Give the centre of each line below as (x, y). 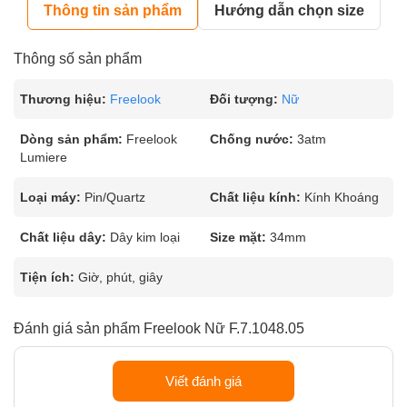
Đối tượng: (244, 99)
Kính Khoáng (342, 197)
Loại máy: (50, 197)
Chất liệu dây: (63, 237)
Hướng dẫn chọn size (289, 10)
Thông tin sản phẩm (112, 10)
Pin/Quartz (115, 197)
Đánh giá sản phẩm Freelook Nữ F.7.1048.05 (159, 328)
